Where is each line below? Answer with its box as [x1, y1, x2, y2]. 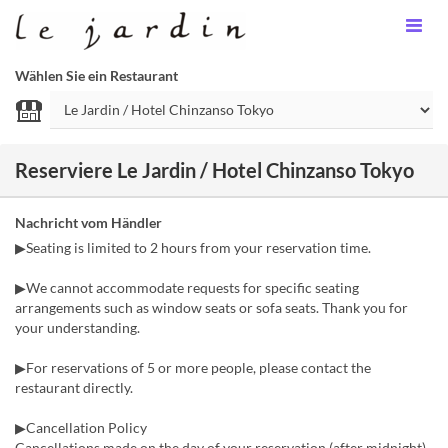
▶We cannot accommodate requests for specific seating [15, 279, 359, 296]
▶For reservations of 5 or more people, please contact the [15, 359, 371, 376]
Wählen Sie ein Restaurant [15, 67, 178, 84]
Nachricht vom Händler [15, 214, 162, 231]
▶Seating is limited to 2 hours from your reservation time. [15, 239, 371, 256]
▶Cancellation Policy [15, 419, 147, 436]
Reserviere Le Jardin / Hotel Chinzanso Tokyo [15, 158, 414, 182]
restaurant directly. [15, 379, 133, 396]
